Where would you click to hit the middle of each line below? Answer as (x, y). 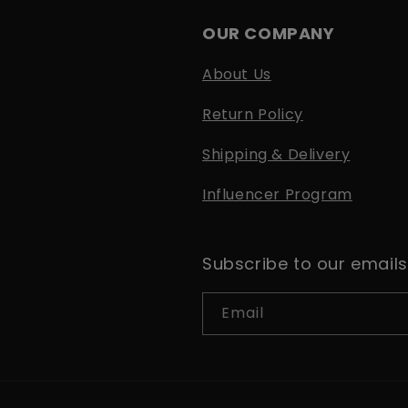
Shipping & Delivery (276, 154)
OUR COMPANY (269, 33)
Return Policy (253, 114)
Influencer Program (277, 194)
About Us (237, 74)
